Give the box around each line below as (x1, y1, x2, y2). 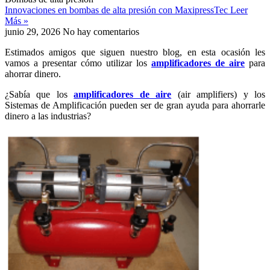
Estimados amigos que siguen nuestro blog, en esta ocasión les (5, 46, 265, 57)
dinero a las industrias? (5, 110, 91, 121)
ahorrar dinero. (5, 68, 61, 79)
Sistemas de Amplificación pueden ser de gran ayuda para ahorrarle (5, 99, 265, 110)
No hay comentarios (63, 26, 139, 37)
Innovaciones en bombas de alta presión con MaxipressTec (5, 4, 230, 15)
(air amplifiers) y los (171, 89, 266, 99)
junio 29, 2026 (5, 26, 63, 37)
